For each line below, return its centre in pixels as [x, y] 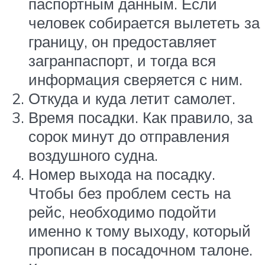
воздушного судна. [93, 155]
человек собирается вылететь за [144, 22]
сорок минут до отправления [129, 136]
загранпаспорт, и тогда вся [122, 60]
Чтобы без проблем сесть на [130, 193]
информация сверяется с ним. [135, 79]
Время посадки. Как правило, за [140, 117]
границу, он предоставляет [122, 41]
